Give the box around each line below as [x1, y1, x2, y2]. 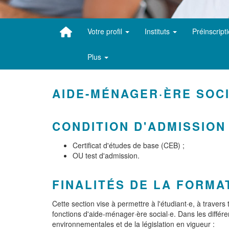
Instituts [144, 26, 172, 36]
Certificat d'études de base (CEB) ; [73, 140, 185, 150]
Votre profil [87, 26, 124, 36]
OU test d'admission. [73, 150, 140, 161]
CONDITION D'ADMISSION [52, 118, 226, 134]
